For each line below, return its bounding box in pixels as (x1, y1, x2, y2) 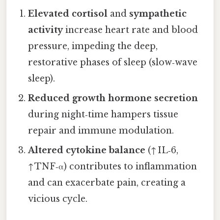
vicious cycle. (28, 193, 88, 205)
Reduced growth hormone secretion (28, 93, 198, 104)
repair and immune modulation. (28, 125, 174, 137)
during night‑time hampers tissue (28, 109, 179, 120)
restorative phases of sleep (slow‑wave (28, 57, 198, 68)
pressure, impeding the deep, (28, 41, 158, 52)
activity (28, 25, 63, 36)
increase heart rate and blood (63, 25, 198, 36)
